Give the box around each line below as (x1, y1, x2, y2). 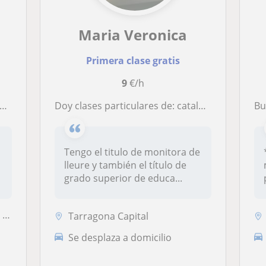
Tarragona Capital (68, 209, 149, 223)
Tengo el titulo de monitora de (64, 145, 201, 159)
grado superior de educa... (64, 172, 183, 185)
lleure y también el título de (64, 159, 187, 172)
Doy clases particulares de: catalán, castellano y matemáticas (62, 99, 199, 112)
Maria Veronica (78, 25, 188, 45)
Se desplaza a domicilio (68, 230, 172, 244)
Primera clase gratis (85, 54, 180, 67)
